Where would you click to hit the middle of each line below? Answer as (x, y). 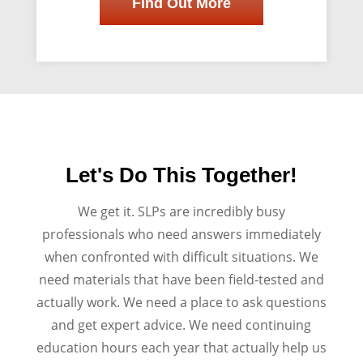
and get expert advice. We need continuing (181, 325)
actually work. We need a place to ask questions (181, 302)
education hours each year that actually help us (181, 347)
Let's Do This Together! (181, 175)
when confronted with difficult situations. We (181, 256)
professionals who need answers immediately (181, 234)
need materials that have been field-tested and (181, 279)
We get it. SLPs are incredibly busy (181, 211)
